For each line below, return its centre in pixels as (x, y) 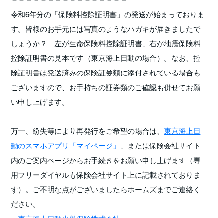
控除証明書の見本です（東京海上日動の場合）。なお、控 (106, 58)
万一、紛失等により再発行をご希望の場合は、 (88, 131)
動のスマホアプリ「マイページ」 (66, 145)
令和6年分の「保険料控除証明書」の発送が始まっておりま (108, 14)
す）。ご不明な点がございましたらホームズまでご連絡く (106, 189)
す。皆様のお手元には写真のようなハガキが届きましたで (106, 29)
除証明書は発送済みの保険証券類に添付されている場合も (106, 73)
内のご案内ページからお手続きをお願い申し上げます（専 (106, 160)
